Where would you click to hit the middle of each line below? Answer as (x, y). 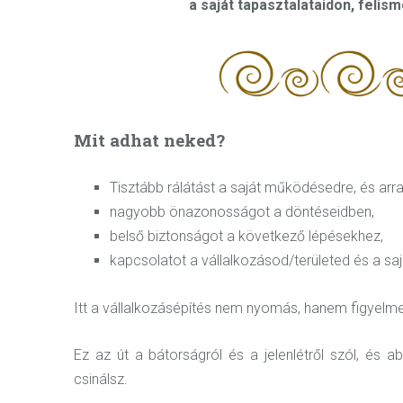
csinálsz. (101, 380)
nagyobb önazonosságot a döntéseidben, (242, 211)
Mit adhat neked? (149, 140)
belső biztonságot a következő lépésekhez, (246, 236)
